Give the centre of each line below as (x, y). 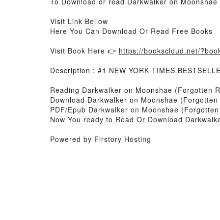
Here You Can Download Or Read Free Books (131, 31)
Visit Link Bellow (79, 21)
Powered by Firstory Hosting (101, 139)
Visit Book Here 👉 (84, 51)
